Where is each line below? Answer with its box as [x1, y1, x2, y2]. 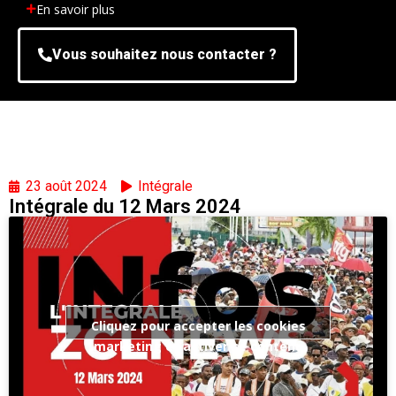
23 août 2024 [26, 177, 107, 194]
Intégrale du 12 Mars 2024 [9, 194, 241, 217]
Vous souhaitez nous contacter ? [52, 45, 277, 63]
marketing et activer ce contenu [93, 338, 303, 355]
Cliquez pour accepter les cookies [90, 317, 306, 335]
